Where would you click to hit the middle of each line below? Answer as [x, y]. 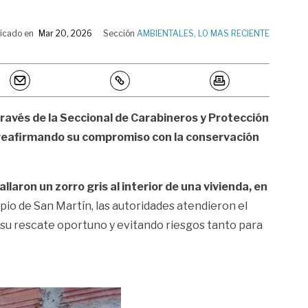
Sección [120, 34]
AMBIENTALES [165, 34]
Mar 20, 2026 [65, 34]
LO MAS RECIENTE [234, 34]
